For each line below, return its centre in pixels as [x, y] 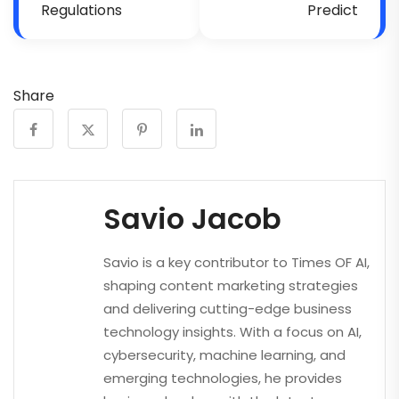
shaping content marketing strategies [231, 286]
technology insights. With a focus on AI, [232, 332]
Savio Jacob [192, 219]
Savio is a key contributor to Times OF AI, [236, 263]
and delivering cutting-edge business [228, 309]
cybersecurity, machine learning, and [224, 355]
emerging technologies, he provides [223, 379]
